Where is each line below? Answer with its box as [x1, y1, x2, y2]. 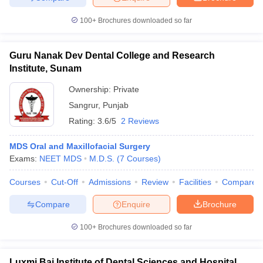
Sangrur [69, 100, 98, 110]
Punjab [103, 100, 129, 110]
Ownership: [69, 85, 113, 94]
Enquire [122, 199, 150, 209]
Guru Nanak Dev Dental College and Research [9, 50, 215, 60]
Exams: [9, 154, 39, 163]
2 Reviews [121, 116, 159, 126]
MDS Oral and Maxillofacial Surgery [9, 141, 150, 151]
